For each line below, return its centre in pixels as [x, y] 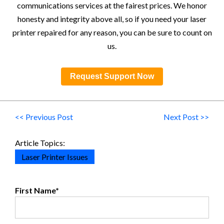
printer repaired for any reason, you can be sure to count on [112, 32]
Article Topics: [40, 143]
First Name [35, 190]
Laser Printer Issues [55, 157]
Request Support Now [112, 76]
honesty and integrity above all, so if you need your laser [112, 19]
